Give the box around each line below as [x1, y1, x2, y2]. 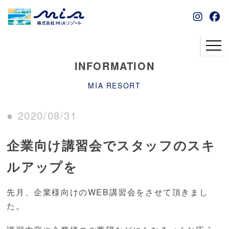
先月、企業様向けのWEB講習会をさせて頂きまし [7, 186, 209, 198]
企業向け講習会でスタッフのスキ [7, 136, 216, 154]
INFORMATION [74, 58, 155, 73]
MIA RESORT [88, 80, 141, 90]
